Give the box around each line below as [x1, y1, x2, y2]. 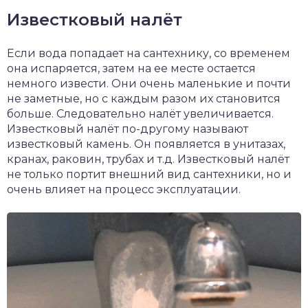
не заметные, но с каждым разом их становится [7, 92, 280, 106]
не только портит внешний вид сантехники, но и [7, 168, 291, 181]
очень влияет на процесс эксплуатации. [7, 183, 241, 197]
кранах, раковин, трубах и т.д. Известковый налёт [7, 153, 289, 166]
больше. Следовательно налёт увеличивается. [7, 107, 274, 121]
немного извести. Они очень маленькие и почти [7, 77, 291, 91]
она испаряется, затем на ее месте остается [7, 62, 256, 76]
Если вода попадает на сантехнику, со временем [7, 47, 290, 60]
